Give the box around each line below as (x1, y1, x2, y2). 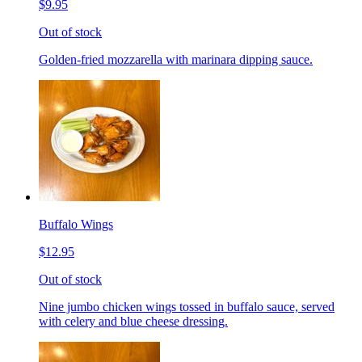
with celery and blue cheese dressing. (39, 314, 228, 328)
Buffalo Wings (39, 217, 113, 231)
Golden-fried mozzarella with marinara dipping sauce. (39, 52, 313, 66)
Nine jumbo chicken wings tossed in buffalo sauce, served (39, 299, 335, 314)
